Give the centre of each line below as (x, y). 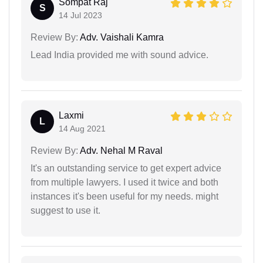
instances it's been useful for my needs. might (124, 196)
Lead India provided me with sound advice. (119, 55)
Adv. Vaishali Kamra (121, 37)
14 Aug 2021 (82, 128)
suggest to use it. (65, 210)
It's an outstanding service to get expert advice (126, 168)
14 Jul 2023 (80, 15)
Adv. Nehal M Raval (120, 150)
